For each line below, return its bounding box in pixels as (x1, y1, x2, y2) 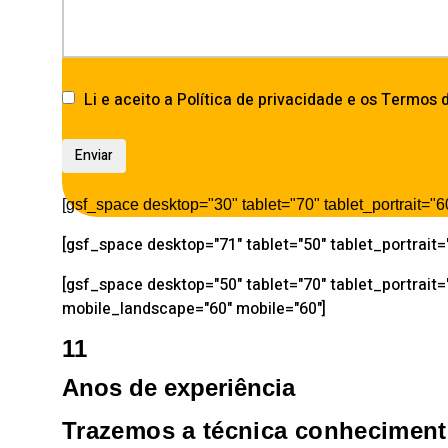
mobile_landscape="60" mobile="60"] (62, 297, 326, 321)
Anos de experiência (62, 374, 295, 401)
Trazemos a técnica (62, 417, 295, 444)
